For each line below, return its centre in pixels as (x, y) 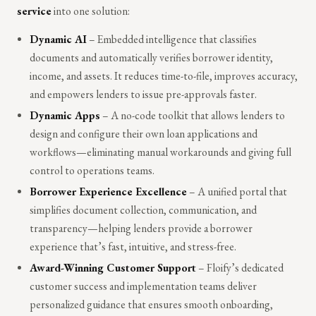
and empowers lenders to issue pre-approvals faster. (144, 94)
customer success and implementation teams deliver (144, 286)
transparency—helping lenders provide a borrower (141, 228)
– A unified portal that (237, 191)
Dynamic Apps (65, 115)
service (34, 11)
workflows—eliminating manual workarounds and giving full (161, 152)
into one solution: (91, 11)
